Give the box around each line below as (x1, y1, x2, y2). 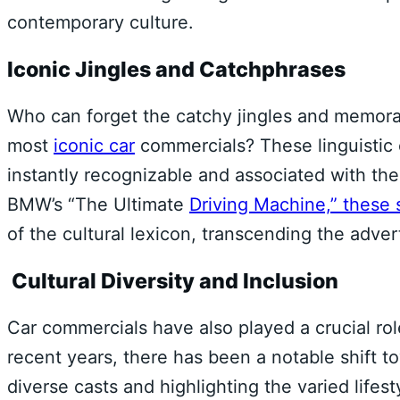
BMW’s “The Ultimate (7, 193, 189, 215)
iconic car (54, 134, 135, 156)
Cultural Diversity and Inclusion (7, 268, 338, 295)
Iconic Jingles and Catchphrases (7, 56, 346, 83)
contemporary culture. (7, 12, 194, 34)
